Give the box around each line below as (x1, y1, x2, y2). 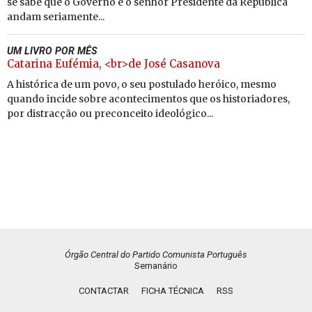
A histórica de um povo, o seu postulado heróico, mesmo (7, 78, 276, 91)
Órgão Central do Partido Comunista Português (65, 249, 247, 260)
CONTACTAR (79, 286, 129, 296)
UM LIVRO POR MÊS (7, 45, 97, 56)
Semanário (134, 260, 178, 271)
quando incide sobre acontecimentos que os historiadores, (7, 93, 290, 105)
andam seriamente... (7, 10, 104, 23)
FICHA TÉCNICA (141, 286, 204, 296)
